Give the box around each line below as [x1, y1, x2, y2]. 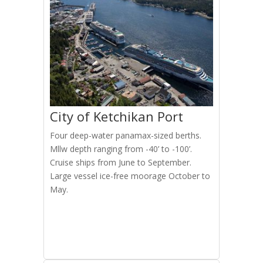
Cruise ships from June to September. [49, 157, 191, 168]
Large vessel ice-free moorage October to [49, 170, 210, 181]
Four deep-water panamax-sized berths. [49, 130, 201, 141]
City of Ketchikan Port [49, 107, 183, 125]
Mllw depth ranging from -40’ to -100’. [49, 143, 192, 154]
